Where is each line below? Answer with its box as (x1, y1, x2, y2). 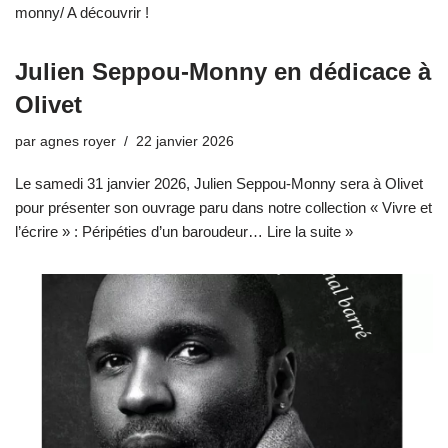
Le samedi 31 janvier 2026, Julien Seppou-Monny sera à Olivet (15, 174, 423, 192)
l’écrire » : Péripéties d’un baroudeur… (15, 222, 267, 240)
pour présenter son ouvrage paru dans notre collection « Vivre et (15, 198, 432, 216)
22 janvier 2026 (136, 133, 234, 149)
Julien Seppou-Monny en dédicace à (15, 57, 431, 85)
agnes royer (40, 133, 116, 149)
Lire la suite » (267, 222, 353, 240)
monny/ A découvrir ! (15, 3, 149, 21)
